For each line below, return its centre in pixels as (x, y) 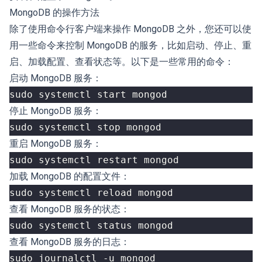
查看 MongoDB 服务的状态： (70, 209)
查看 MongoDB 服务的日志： (70, 242)
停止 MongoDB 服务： (56, 111)
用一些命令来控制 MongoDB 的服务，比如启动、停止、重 (130, 45)
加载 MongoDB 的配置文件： (70, 176)
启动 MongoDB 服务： (56, 78)
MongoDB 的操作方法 (54, 13)
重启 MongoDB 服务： (56, 144)
